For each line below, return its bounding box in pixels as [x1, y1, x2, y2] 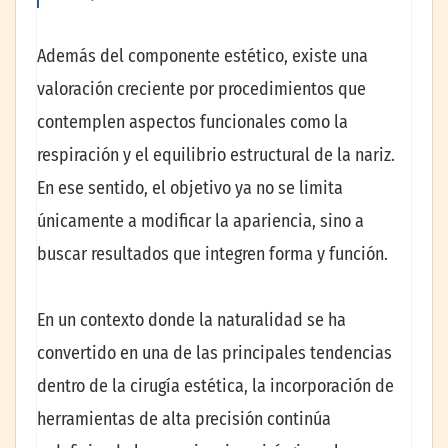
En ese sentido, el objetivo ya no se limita [37, 177, 343, 200]
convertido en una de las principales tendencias [37, 341, 392, 364]
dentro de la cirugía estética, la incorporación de [37, 374, 394, 397]
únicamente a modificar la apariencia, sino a [37, 210, 364, 233]
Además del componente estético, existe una [37, 45, 368, 68]
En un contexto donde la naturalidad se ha [37, 308, 346, 331]
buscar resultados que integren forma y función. [37, 243, 388, 266]
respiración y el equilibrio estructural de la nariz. [37, 144, 395, 167]
